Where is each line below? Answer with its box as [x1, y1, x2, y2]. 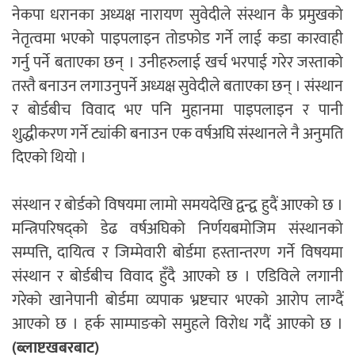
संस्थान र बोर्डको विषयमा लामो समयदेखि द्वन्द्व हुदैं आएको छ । [12, 192, 343, 219]
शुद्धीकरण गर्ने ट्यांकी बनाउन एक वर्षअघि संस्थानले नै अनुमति [12, 120, 343, 148]
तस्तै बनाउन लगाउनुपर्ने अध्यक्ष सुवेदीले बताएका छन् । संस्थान [12, 73, 343, 101]
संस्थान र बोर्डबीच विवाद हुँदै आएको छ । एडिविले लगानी [12, 263, 343, 291]
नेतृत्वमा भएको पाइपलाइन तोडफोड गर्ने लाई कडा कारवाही [12, 25, 343, 53]
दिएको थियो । [12, 144, 86, 172]
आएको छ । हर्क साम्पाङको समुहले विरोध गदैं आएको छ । [12, 311, 343, 338]
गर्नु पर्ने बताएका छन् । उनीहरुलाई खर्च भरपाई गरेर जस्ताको [12, 49, 343, 77]
